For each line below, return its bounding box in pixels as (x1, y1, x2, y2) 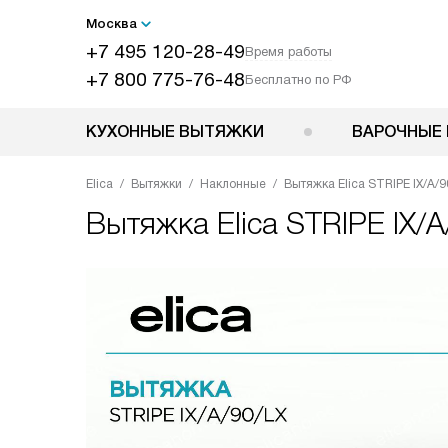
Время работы (245, 44, 332, 59)
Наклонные (200, 177, 266, 191)
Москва (86, 16, 137, 31)
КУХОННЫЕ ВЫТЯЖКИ (86, 123, 264, 140)
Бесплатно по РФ (245, 72, 351, 87)
